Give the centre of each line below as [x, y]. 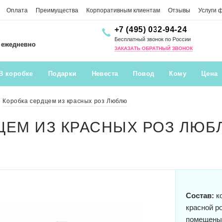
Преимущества [57, 10]
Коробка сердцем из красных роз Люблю [65, 101]
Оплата [17, 10]
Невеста [105, 73]
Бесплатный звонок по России [152, 39]
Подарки [62, 73]
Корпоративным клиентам [123, 10]
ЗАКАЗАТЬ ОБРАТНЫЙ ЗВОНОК [153, 48]
